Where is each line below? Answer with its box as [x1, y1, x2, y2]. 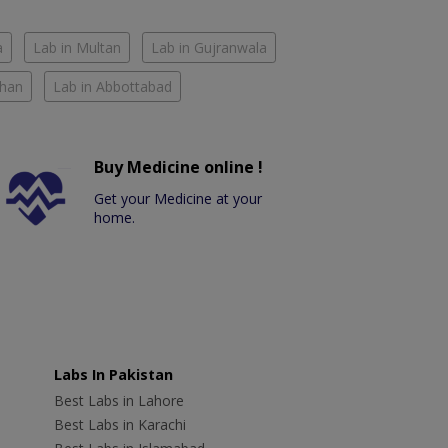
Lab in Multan [33, 37, 121, 57]
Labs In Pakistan [53, 364, 173, 384]
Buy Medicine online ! [94, 155, 264, 178]
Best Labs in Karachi [53, 414, 186, 434]
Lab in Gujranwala [151, 37, 267, 57]
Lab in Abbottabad [53, 76, 172, 96]
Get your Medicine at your [94, 188, 263, 208]
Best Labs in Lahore [53, 390, 184, 410]
